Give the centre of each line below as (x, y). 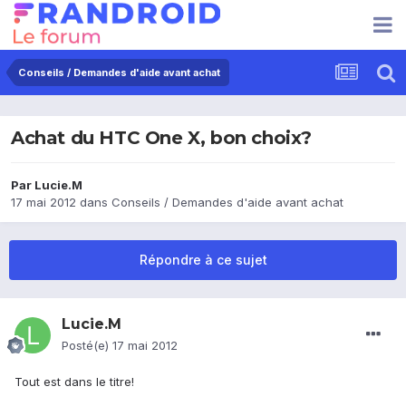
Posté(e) (87, 346)
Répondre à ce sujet (203, 260)
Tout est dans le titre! (74, 382)
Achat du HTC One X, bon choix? (161, 138)
